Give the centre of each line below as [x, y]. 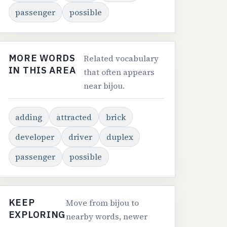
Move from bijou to [103, 202]
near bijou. [104, 85]
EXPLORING [37, 214]
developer [35, 137]
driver [80, 137]
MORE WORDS [42, 58]
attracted [74, 117]
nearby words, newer [107, 216]
